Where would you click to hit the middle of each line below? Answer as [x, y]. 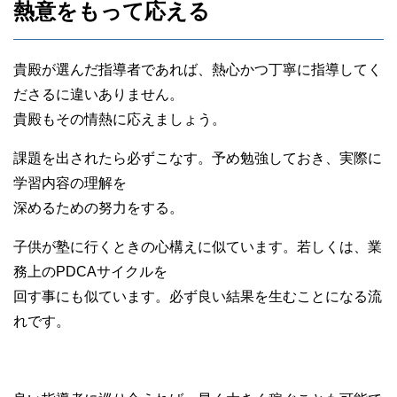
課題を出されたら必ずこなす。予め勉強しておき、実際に [198, 158]
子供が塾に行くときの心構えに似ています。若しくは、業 [198, 246]
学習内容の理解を [70, 183]
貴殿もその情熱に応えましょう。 [120, 119]
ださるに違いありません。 [98, 94]
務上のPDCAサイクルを [90, 271]
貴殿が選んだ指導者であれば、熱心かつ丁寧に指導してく [198, 69]
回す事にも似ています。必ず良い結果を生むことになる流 [198, 296]
